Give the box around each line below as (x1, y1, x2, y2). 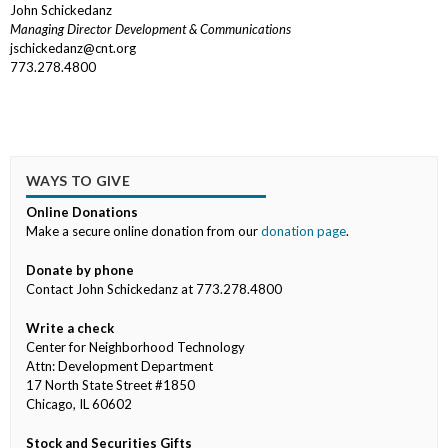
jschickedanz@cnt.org (10, 40, 136, 57)
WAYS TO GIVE (26, 172, 131, 190)
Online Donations (26, 204, 138, 221)
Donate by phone (26, 262, 134, 279)
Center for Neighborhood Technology (26, 339, 245, 356)
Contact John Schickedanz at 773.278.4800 (26, 281, 282, 298)
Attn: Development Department (26, 358, 213, 375)
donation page (261, 223, 346, 240)
